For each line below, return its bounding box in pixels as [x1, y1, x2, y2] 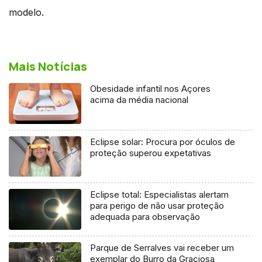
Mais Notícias [9, 58, 87, 74]
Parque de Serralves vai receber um [90, 242, 235, 254]
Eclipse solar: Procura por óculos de [90, 136, 236, 147]
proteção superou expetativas [90, 147, 212, 158]
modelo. [9, 6, 44, 18]
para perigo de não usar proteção [90, 200, 225, 212]
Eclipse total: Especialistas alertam [90, 189, 229, 201]
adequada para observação [90, 211, 201, 223]
